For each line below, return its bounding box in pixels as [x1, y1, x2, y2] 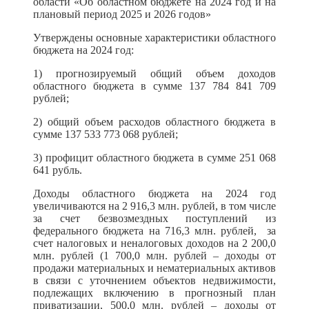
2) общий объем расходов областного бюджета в [33, 116, 276, 128]
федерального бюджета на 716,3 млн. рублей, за [33, 225, 276, 237]
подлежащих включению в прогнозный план [33, 287, 276, 299]
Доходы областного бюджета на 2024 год [33, 188, 276, 199]
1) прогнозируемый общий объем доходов [33, 68, 276, 79]
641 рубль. [33, 164, 82, 176]
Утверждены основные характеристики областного [33, 32, 276, 43]
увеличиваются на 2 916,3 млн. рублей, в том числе [33, 200, 276, 212]
